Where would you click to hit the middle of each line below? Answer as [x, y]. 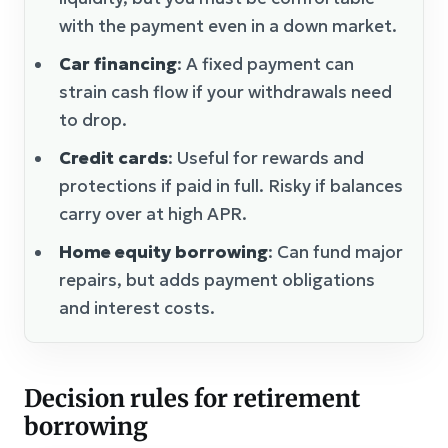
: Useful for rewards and [266, 157]
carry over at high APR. [153, 213]
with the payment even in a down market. [228, 25]
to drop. [93, 119]
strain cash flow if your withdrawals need [225, 91]
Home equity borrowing [163, 251]
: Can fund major [335, 251]
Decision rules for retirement [192, 398]
